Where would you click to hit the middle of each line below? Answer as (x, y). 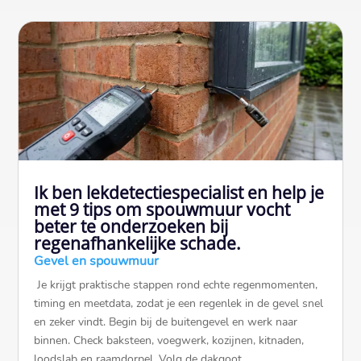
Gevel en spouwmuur (97, 261)
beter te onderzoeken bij (131, 226)
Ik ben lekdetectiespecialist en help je (179, 192)
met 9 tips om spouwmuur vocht (162, 209)
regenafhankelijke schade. (138, 243)
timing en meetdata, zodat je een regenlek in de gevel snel (179, 303)
